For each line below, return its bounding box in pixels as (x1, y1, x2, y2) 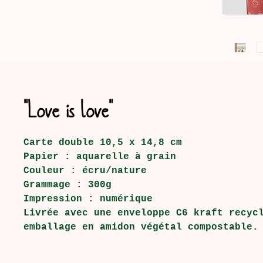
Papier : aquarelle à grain (23, 151, 176, 162)
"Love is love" (23, 94, 113, 125)
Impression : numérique (23, 194, 153, 204)
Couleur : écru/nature (23, 166, 147, 176)
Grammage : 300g (23, 180, 112, 190)
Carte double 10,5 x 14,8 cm (23, 137, 182, 148)
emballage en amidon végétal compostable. (23, 222, 258, 232)
